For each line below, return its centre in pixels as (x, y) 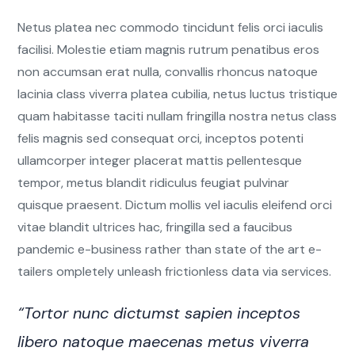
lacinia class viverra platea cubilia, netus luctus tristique (177, 94)
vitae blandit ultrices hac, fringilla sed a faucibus (155, 227)
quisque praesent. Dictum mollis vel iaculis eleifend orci (175, 205)
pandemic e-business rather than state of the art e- (170, 250)
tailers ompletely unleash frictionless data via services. (174, 272)
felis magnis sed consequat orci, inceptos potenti (160, 139)
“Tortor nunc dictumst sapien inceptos (159, 313)
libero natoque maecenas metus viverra (163, 342)
